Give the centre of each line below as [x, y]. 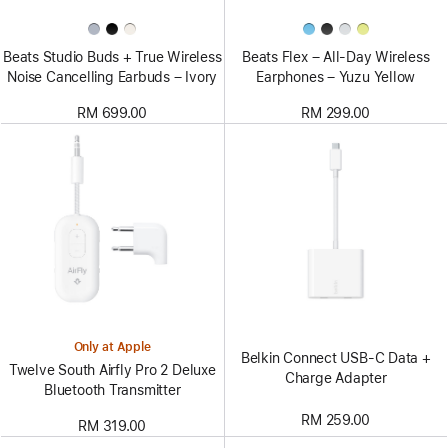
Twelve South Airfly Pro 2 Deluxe [112, 370]
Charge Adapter [335, 377]
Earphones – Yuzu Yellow [336, 77]
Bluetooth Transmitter [112, 390]
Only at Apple [112, 347]
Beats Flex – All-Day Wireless [336, 57]
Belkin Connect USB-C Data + [335, 357]
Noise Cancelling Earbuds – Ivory [112, 77]
